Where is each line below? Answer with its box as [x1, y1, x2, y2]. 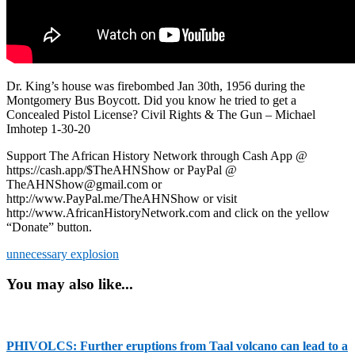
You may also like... [6, 276, 133, 293]
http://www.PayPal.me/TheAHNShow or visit [6, 191, 237, 205]
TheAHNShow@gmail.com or [6, 177, 162, 191]
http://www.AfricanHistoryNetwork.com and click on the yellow [6, 205, 330, 219]
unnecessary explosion [6, 246, 119, 261]
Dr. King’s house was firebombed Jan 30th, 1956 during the [6, 78, 305, 93]
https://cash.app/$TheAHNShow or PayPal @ [6, 162, 237, 177]
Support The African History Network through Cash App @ [6, 148, 307, 162]
